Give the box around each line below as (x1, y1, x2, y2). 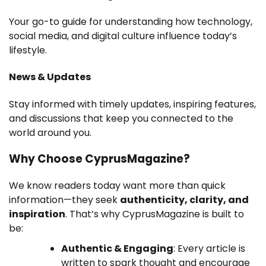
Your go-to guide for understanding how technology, (9, 15, 252, 29)
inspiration (9, 207, 65, 221)
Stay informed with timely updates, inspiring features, (9, 97, 256, 111)
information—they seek (9, 193, 120, 207)
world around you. (9, 125, 91, 140)
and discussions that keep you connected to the (9, 111, 233, 125)
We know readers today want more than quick (9, 179, 226, 193)
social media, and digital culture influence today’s (9, 29, 237, 43)
